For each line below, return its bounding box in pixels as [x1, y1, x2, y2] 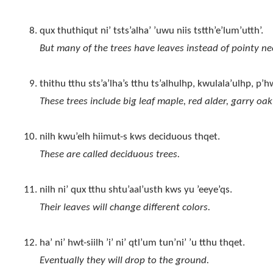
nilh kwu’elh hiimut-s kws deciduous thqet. [39, 132, 220, 143]
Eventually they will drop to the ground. [39, 255, 209, 266]
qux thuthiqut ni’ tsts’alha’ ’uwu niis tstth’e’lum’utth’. [39, 26, 263, 37]
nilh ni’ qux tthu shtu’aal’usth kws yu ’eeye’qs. [39, 185, 232, 196]
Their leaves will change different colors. [39, 202, 210, 213]
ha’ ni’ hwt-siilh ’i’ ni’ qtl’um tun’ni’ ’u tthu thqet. [39, 238, 245, 249]
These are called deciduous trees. [39, 149, 180, 160]
